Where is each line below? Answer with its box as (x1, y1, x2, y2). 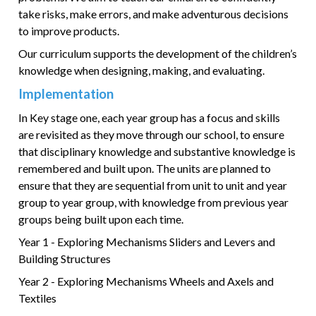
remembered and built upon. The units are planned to (18, 162, 272, 175)
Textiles (18, 291, 57, 305)
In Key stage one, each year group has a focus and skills (18, 111, 281, 124)
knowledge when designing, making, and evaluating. (18, 63, 265, 77)
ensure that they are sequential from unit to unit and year (18, 178, 288, 192)
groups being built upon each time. (18, 212, 188, 226)
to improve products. (18, 24, 120, 37)
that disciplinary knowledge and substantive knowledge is (18, 145, 296, 158)
